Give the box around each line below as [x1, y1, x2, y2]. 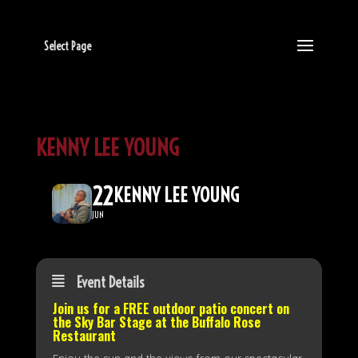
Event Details [76, 273, 145, 292]
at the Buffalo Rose [154, 312, 261, 332]
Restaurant [52, 326, 116, 345]
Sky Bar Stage [74, 312, 155, 332]
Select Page [43, 39, 91, 54]
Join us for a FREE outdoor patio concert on [52, 299, 289, 318]
